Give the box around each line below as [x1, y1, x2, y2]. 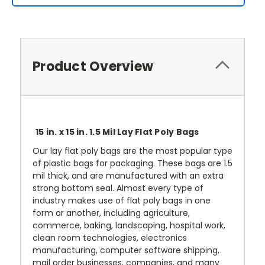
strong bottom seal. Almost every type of [33, 182, 203, 195]
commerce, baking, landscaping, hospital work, [33, 219, 225, 232]
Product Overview [33, 57, 153, 76]
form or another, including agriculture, [33, 207, 190, 219]
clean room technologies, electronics [33, 232, 187, 244]
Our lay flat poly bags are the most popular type [33, 145, 232, 157]
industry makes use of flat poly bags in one [33, 195, 211, 207]
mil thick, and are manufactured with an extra [33, 170, 224, 182]
